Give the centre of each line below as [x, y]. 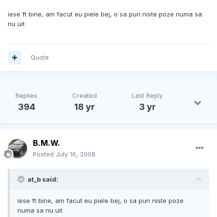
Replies [26, 96]
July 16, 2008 [76, 154]
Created [85, 96]
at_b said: [43, 179]
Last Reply [147, 96]
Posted [44, 154]
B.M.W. [46, 143]
